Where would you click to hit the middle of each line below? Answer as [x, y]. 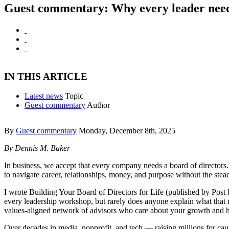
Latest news [44, 96]
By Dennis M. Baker [37, 148]
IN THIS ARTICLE [46, 76]
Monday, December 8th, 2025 [127, 131]
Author [98, 105]
